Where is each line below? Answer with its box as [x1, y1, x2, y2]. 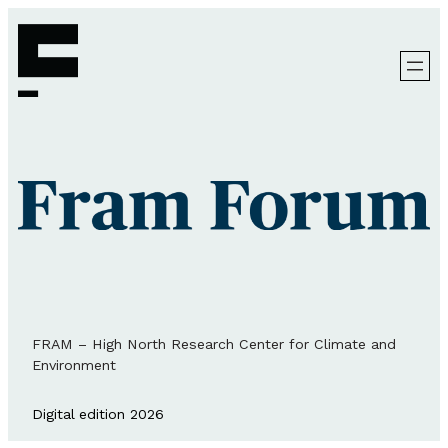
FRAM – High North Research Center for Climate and [32, 335, 396, 352]
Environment [32, 356, 116, 373]
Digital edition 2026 [32, 406, 164, 423]
